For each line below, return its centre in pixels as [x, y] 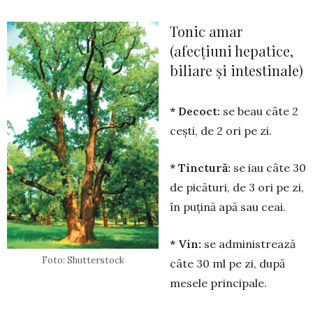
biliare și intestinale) [236, 70]
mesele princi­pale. [218, 283]
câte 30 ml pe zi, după [227, 263]
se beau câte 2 [259, 111]
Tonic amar [206, 31]
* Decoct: [195, 111]
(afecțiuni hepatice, [232, 50]
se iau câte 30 [270, 167]
